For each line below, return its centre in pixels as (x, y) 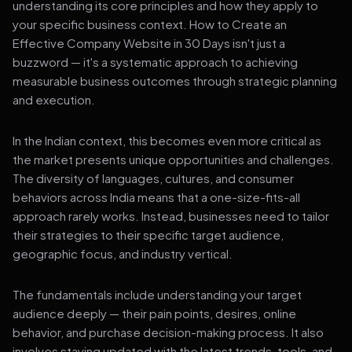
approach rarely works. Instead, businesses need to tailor (171, 216)
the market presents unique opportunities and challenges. (173, 159)
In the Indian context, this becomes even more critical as (167, 140)
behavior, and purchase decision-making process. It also (168, 332)
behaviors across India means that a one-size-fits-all (156, 197)
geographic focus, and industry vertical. (123, 253)
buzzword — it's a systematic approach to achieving (155, 62)
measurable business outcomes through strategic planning (175, 81)
